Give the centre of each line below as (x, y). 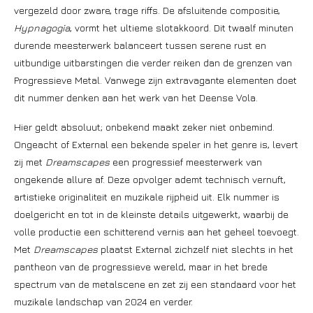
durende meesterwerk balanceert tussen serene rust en (140, 45)
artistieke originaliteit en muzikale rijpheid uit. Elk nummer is (147, 197)
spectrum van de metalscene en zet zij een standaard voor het (155, 284)
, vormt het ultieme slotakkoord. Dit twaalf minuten (182, 28)
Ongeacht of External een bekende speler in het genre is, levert (156, 144)
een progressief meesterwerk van (186, 162)
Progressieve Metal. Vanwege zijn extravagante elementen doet (155, 80)
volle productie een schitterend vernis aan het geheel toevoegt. (156, 232)
